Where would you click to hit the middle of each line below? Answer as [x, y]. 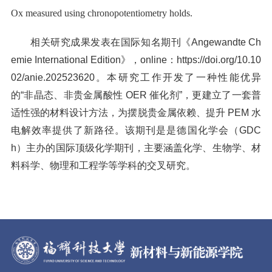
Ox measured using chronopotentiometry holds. [101, 13]
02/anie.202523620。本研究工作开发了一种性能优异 [136, 77]
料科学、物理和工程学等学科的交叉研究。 [103, 165]
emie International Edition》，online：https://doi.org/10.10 [136, 59]
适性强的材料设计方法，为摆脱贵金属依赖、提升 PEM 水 [136, 112]
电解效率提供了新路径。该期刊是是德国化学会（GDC [136, 130]
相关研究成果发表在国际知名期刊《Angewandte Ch [146, 42]
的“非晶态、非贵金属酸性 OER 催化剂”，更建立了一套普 [136, 94]
